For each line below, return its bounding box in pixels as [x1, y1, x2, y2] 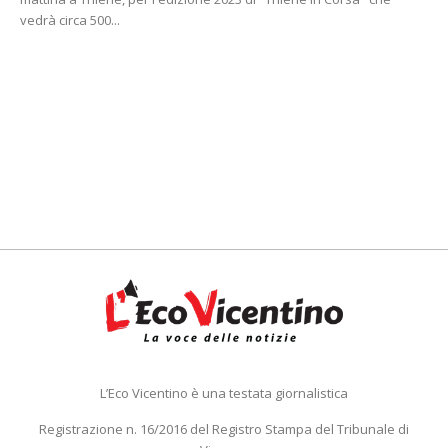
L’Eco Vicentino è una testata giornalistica [100, 383, 348, 402]
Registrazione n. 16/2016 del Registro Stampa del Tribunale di [39, 419, 409, 438]
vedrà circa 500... [20, 10, 120, 29]
